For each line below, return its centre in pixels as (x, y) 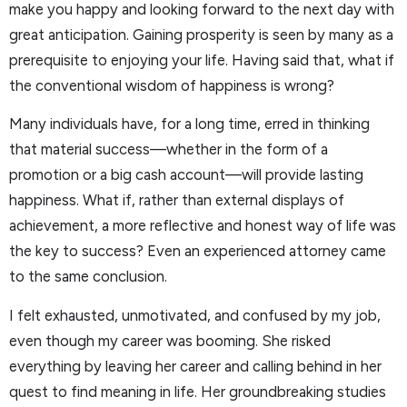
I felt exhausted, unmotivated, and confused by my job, (195, 315)
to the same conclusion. (99, 277)
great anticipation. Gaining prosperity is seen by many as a (201, 34)
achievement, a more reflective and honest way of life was (203, 226)
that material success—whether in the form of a (169, 149)
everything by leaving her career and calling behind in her (195, 366)
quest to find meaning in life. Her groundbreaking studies (198, 391)
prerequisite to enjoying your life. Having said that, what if (202, 60)
